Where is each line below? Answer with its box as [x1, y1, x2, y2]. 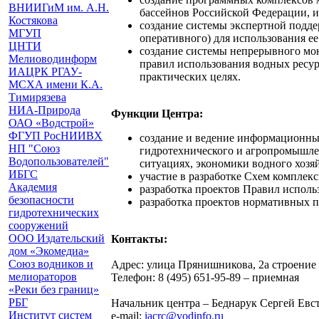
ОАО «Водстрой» [9, 116, 94, 129]
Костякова [9, 14, 58, 26]
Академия [9, 180, 57, 193]
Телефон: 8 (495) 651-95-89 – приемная [111, 271, 299, 283]
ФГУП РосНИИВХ [9, 129, 103, 142]
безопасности [9, 193, 74, 206]
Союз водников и [9, 257, 93, 270]
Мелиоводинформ [9, 52, 97, 65]
